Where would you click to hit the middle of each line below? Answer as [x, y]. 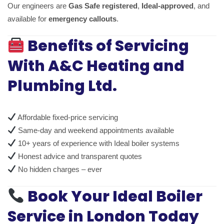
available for [28, 18]
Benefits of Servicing [107, 46]
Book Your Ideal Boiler [114, 196]
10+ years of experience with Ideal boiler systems [98, 143]
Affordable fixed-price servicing [67, 117]
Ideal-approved [167, 5]
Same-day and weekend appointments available [95, 130]
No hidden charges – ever [59, 169]
